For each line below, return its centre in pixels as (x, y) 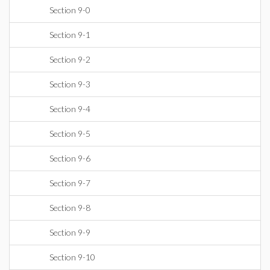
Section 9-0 (70, 10)
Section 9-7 (70, 183)
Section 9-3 (70, 84)
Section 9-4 (70, 109)
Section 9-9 (70, 232)
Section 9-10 (72, 257)
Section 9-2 (70, 59)
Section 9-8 (70, 208)
